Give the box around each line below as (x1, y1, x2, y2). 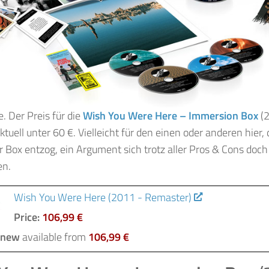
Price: (14, 208, 40, 225)
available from (20, 228, 88, 245)
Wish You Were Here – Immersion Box (83, 107, 258, 124)
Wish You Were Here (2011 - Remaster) (14, 189, 192, 205)
